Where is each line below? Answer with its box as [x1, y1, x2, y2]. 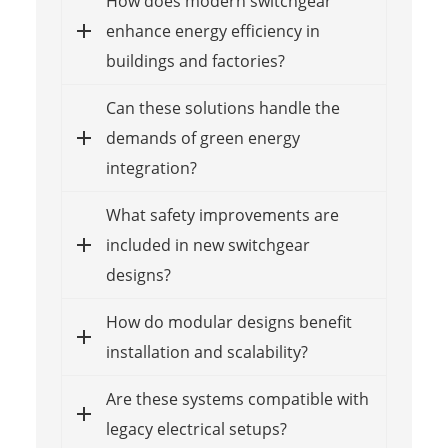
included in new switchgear [105, 233, 310, 256]
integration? [105, 156, 197, 179]
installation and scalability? [105, 340, 308, 363]
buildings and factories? [105, 49, 285, 72]
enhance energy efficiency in [105, 19, 320, 42]
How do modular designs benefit [105, 310, 352, 333]
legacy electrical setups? [105, 417, 287, 440]
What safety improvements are [105, 203, 339, 226]
